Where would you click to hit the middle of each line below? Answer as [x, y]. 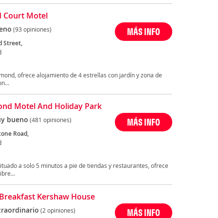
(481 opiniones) [50, 120]
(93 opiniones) [32, 29]
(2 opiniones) [58, 210]
